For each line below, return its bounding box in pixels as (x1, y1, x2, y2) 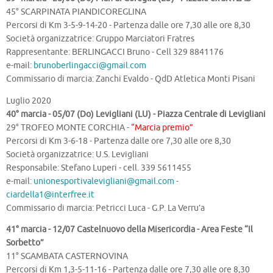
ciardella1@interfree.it (6, 189, 94, 200)
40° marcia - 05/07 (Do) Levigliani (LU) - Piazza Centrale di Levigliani (6, 108, 266, 119)
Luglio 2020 (6, 95, 51, 106)
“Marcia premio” (131, 122, 193, 133)
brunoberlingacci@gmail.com (34, 60, 146, 71)
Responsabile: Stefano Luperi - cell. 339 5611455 (6, 162, 191, 173)
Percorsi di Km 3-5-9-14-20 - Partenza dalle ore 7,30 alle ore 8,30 (6, 20, 250, 31)
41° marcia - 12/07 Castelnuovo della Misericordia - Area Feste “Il (6, 224, 253, 235)
